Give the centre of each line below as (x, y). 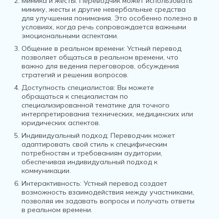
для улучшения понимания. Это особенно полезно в (109, 18)
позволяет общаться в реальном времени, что (100, 57)
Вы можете (135, 88)
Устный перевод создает (124, 183)
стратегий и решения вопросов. (75, 75)
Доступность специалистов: (68, 88)
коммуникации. (46, 171)
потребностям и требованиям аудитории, (92, 153)
